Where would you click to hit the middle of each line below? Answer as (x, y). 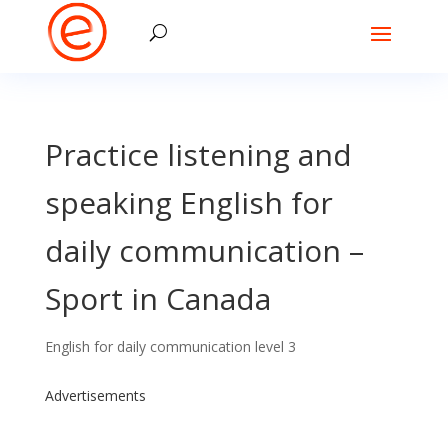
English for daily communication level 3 (170, 346)
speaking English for (188, 202)
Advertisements (95, 395)
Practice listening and (198, 154)
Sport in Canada (157, 298)
